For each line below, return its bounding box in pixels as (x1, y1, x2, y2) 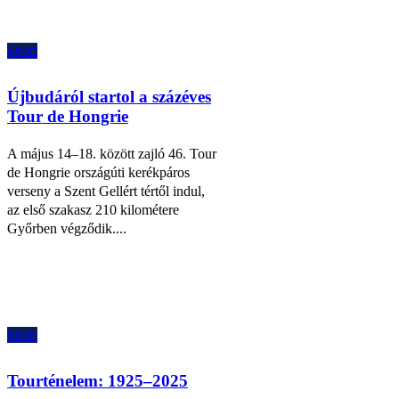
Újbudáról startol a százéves (7, 87, 211, 107)
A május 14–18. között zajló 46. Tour (7, 146, 216, 162)
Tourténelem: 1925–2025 (7, 370, 188, 390)
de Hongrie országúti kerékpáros (7, 165, 190, 181)
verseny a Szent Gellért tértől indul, (7, 183, 205, 199)
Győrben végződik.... (7, 221, 126, 237)
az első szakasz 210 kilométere (7, 202, 179, 218)
